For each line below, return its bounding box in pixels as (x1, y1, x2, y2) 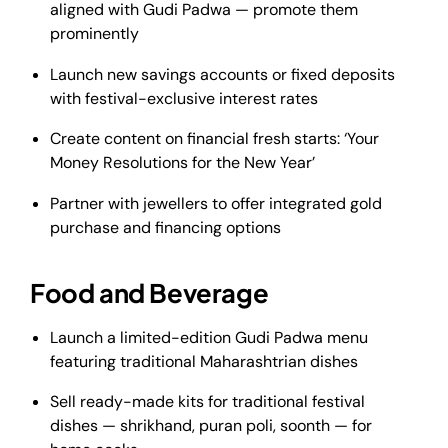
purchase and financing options (50, 216, 281, 238)
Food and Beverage (30, 276, 269, 310)
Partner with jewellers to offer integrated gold (50, 192, 382, 214)
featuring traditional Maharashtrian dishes (50, 350, 358, 372)
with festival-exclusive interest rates (50, 87, 318, 109)
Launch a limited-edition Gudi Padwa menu (50, 326, 368, 348)
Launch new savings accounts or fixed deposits (50, 63, 395, 85)
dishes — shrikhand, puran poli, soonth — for (50, 415, 372, 437)
